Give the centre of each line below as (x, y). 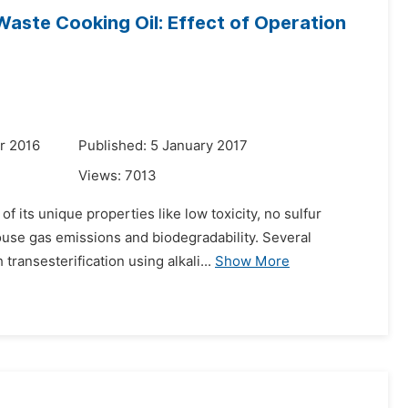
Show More (252, 261)
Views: (102, 176)
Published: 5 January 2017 (163, 146)
